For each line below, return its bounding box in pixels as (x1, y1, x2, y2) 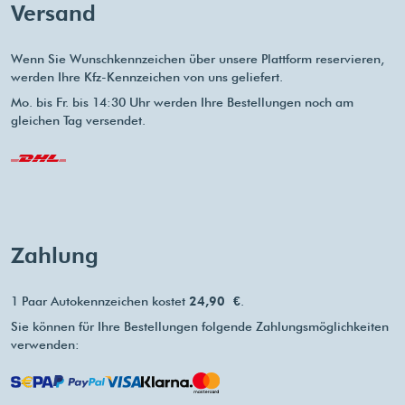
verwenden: (11, 337, 80, 352)
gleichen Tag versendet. (11, 113, 146, 127)
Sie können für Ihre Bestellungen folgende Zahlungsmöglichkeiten (11, 319, 389, 334)
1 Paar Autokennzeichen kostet (11, 294, 189, 308)
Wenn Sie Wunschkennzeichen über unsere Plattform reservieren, (11, 52, 384, 66)
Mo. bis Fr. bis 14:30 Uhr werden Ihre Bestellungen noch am (11, 95, 353, 109)
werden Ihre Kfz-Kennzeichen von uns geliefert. (11, 70, 283, 84)
